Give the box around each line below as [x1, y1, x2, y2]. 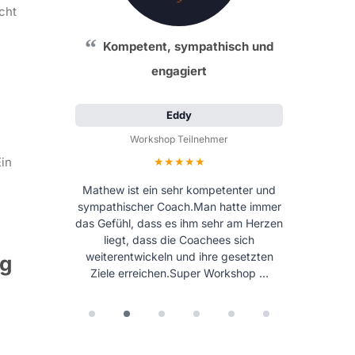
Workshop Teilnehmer [130, 133, 228, 145]
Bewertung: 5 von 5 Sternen [177, 153, 336, 168]
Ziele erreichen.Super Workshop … [90, 265, 269, 280]
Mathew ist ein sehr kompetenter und [82, 182, 276, 197]
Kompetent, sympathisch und [103, 38, 273, 54]
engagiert [151, 63, 207, 78]
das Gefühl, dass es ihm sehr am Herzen [75, 216, 283, 230]
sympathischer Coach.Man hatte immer [77, 199, 281, 213]
